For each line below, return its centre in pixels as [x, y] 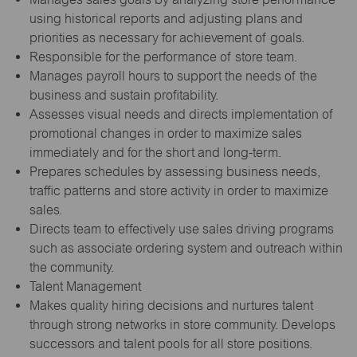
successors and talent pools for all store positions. [171, 343]
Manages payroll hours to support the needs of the [173, 76]
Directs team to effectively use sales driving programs [181, 229]
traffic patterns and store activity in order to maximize [178, 190]
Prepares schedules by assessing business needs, [175, 171]
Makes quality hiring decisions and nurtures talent [171, 305]
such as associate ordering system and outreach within [186, 248]
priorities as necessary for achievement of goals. [167, 37]
